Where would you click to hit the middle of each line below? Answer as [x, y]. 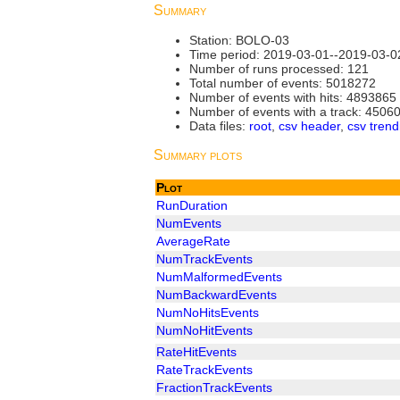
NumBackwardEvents [217, 294]
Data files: [219, 126]
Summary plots [198, 155]
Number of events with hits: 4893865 [293, 98]
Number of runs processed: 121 [279, 69]
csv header [309, 126]
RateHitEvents [196, 351]
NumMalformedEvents [219, 276]
